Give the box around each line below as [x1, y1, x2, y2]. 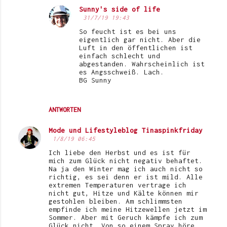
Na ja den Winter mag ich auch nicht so [49, 164, 203, 173]
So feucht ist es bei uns [79, 27, 176, 35]
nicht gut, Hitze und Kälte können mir [49, 188, 199, 197]
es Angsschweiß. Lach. [79, 67, 164, 76]
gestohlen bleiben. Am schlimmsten [49, 197, 182, 205]
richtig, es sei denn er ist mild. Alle [49, 172, 203, 181]
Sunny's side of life [79, 5, 160, 13]
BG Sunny [79, 75, 111, 84]
